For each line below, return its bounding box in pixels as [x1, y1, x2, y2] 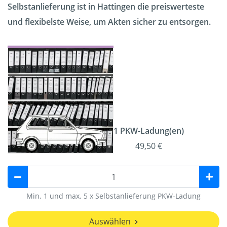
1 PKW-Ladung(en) [113, 125, 184, 137]
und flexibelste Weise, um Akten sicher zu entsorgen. [8, 16, 211, 28]
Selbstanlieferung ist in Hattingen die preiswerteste [8, 1, 204, 13]
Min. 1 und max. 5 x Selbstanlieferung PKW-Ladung [26, 191, 201, 201]
